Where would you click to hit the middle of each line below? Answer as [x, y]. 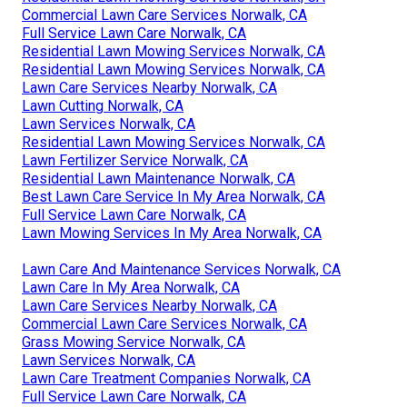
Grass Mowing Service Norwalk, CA [134, 342]
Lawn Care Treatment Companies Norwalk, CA [166, 379]
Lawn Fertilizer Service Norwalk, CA [135, 161]
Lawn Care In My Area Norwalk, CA [131, 288]
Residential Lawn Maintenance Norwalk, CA [159, 179]
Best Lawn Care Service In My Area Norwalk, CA [174, 197]
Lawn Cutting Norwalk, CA [103, 106]
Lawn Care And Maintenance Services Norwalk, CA [181, 270]
